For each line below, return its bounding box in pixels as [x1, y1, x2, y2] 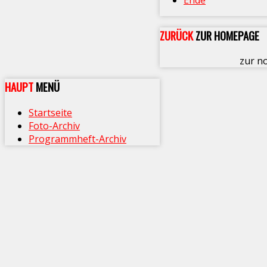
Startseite [29, 105, 72, 119]
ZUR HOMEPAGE [195, 27, 259, 44]
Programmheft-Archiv [29, 132, 126, 145]
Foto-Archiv [29, 119, 80, 132]
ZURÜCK [160, 27, 195, 44]
